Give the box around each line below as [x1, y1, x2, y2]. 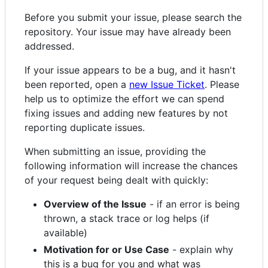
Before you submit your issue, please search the [25, 11, 242, 23]
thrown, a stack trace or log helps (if [44, 212, 209, 224]
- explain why [169, 243, 233, 255]
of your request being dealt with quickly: [25, 173, 208, 186]
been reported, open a [25, 78, 129, 90]
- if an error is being [147, 197, 240, 210]
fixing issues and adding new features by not [25, 106, 228, 119]
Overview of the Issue [44, 197, 147, 210]
